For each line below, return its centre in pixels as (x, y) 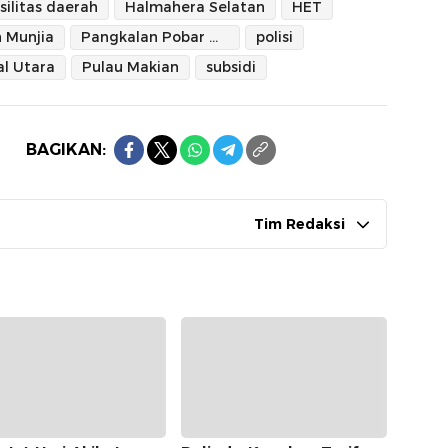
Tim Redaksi (299, 223)
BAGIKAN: (65, 149)
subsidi (231, 66)
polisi (274, 36)
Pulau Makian (130, 66)
